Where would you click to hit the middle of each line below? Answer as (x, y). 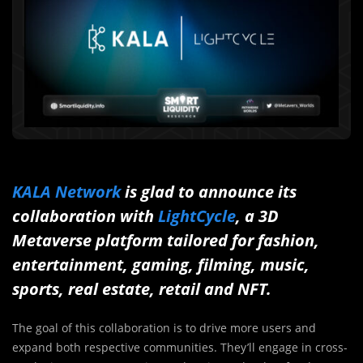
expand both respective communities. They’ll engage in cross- (180, 348)
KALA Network (66, 192)
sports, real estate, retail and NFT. (142, 289)
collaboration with (83, 216)
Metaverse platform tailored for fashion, (166, 241)
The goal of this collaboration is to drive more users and (164, 328)
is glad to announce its (209, 192)
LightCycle (195, 216)
